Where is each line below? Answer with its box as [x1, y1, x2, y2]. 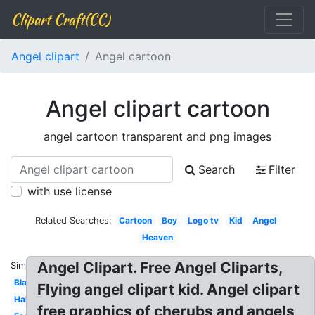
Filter [269, 162, 295, 176]
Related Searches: [35, 215, 112, 226]
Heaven [142, 232, 173, 243]
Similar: [11, 260, 41, 271]
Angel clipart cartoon [45, 95, 270, 122]
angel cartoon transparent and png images [44, 129, 271, 143]
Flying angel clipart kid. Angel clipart [37, 281, 300, 298]
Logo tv [188, 215, 219, 226]
